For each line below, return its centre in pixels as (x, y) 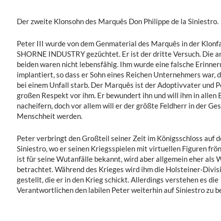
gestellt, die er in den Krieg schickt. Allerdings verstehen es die (117, 180)
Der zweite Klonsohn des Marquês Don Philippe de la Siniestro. (117, 21)
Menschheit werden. (49, 116)
